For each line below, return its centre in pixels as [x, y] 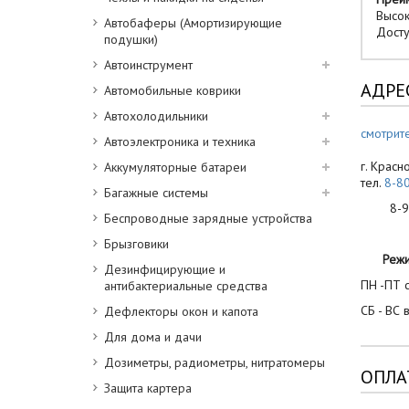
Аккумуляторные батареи [175, 167]
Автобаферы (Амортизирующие [193, 23]
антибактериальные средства [186, 286]
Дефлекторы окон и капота [181, 311]
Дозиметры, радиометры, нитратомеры [215, 362]
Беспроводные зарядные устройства [208, 218]
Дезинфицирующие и [165, 269]
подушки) [131, 39]
